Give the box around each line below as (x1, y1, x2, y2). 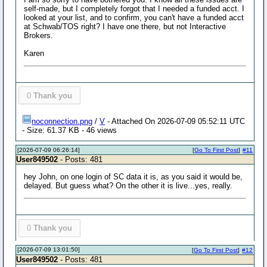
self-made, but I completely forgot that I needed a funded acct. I (24, 4, 245, 13)
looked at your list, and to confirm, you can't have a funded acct (24, 13, 244, 22)
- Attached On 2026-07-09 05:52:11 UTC (105, 116, 246, 126)
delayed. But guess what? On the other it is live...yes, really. (24, 181, 233, 190)
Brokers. (24, 30, 54, 40)
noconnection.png (32, 116, 93, 126)
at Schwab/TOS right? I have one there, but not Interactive (24, 21, 226, 31)
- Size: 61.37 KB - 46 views (22, 125, 117, 135)
